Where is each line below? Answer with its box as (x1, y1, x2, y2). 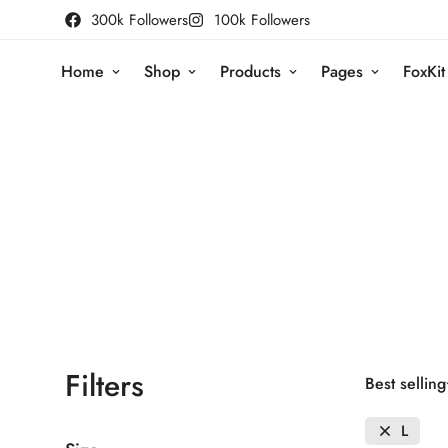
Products (220, 60, 281, 83)
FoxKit (403, 60, 445, 83)
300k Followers (91, 8, 188, 31)
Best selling (365, 372, 446, 395)
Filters (65, 364, 144, 407)
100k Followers (214, 8, 310, 31)
